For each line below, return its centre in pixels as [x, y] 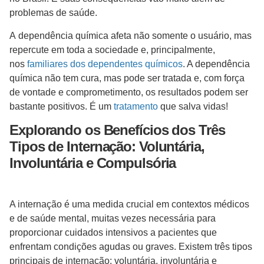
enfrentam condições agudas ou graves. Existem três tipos [131, 247]
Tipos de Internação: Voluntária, [107, 147]
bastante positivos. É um [62, 106]
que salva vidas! [193, 106]
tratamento [136, 106]
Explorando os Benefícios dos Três [117, 130]
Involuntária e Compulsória [93, 163]
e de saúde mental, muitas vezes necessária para [113, 219]
